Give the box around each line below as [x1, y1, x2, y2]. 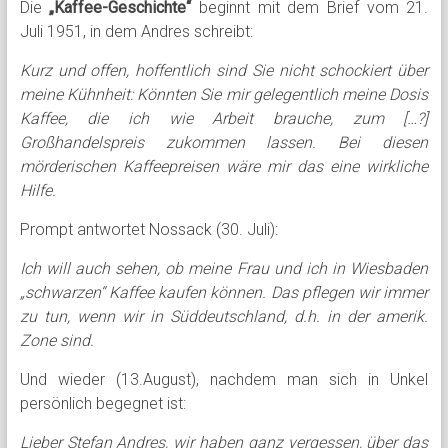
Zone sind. [19, 331, 94, 350]
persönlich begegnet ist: [19, 394, 186, 413]
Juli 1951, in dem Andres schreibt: [19, 22, 253, 41]
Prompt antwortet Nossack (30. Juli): [19, 220, 278, 239]
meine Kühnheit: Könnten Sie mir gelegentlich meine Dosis [19, 85, 429, 104]
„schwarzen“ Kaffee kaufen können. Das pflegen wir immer [19, 283, 429, 302]
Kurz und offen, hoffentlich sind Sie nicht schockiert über [19, 61, 429, 80]
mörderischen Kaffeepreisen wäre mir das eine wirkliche [19, 157, 429, 176]
